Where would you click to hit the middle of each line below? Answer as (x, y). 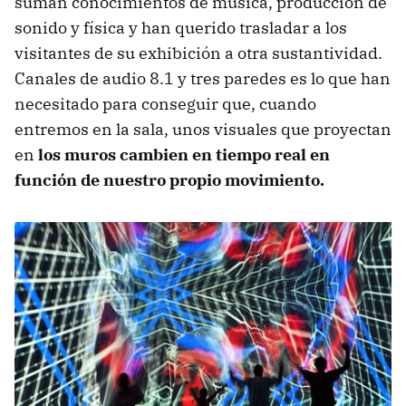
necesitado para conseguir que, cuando (165, 103)
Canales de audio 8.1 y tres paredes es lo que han (203, 78)
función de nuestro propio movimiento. (169, 179)
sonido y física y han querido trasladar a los (181, 27)
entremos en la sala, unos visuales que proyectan (203, 129)
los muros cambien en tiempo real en (184, 154)
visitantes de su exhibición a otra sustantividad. (198, 53)
